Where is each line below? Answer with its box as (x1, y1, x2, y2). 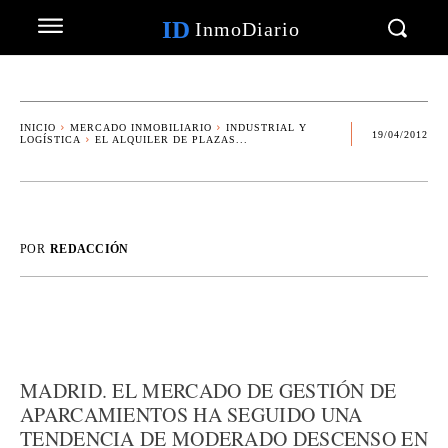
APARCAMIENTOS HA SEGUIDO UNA (20, 401, 363, 428)
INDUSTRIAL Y (226, 122, 307, 133)
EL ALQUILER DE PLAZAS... (95, 134, 248, 145)
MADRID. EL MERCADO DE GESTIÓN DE (20, 377, 397, 404)
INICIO (20, 122, 56, 133)
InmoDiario (194, 18, 300, 40)
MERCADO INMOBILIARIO (70, 122, 212, 133)
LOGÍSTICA (20, 134, 81, 145)
